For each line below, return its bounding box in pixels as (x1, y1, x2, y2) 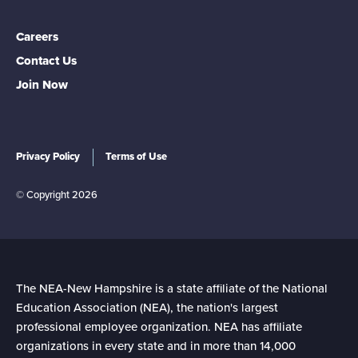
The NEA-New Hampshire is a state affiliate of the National (16, 281, 328, 296)
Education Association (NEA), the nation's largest (16, 300, 278, 316)
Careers (16, 30, 58, 45)
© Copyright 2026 (16, 189, 97, 202)
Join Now (16, 78, 68, 93)
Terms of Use (105, 150, 167, 164)
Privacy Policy (16, 150, 80, 164)
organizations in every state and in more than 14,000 (16, 339, 296, 354)
